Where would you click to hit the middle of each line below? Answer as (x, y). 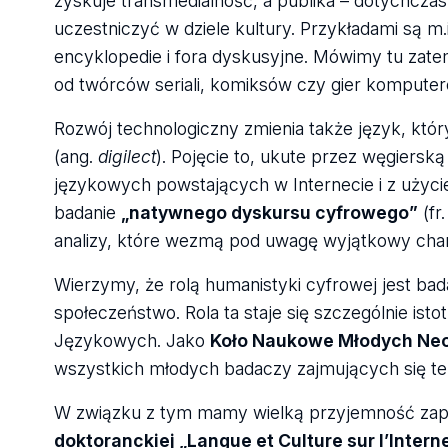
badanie (87, 213)
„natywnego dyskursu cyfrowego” (269, 213)
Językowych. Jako (131, 341)
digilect (126, 157)
